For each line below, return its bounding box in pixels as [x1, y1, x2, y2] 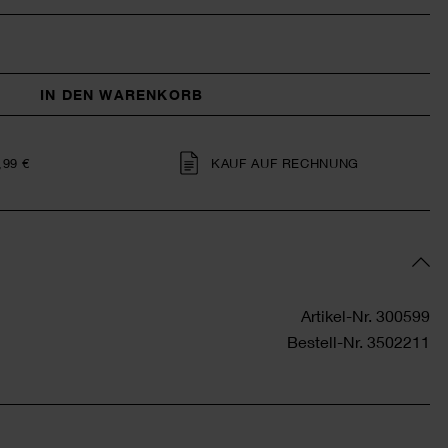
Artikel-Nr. [301, 306, 372, 325]
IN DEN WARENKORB [39, 86, 204, 103]
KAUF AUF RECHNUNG [210, 155, 360, 171]
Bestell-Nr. [287, 332, 363, 351]
